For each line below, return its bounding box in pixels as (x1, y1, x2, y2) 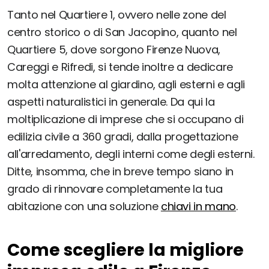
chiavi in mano (160, 199, 236, 214)
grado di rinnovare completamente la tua (7, 181, 223, 197)
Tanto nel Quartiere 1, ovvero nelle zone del (7, 7, 226, 23)
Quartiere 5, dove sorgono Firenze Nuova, (7, 42, 220, 58)
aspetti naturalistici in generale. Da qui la (7, 94, 215, 110)
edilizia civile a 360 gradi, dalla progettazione (7, 129, 238, 145)
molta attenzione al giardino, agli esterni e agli (7, 77, 245, 92)
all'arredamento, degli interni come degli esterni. (7, 147, 255, 162)
